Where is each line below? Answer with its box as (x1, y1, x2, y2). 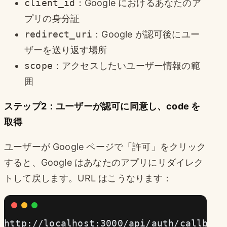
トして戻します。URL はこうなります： (4, 172, 172, 183)
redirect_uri (24, 28, 93, 40)
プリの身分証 (24, 13, 80, 24)
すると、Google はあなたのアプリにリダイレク (4, 157, 204, 168)
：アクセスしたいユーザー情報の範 (52, 60, 200, 71)
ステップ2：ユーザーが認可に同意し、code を (4, 100, 201, 111)
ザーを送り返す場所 (24, 44, 107, 55)
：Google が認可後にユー (92, 28, 200, 40)
